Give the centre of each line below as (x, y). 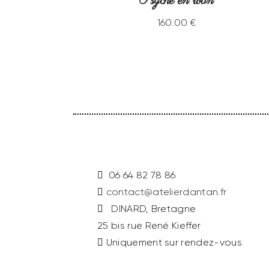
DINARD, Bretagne (150, 209)
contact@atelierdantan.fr (166, 192)
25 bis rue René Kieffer (149, 226)
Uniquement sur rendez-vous (174, 243)
